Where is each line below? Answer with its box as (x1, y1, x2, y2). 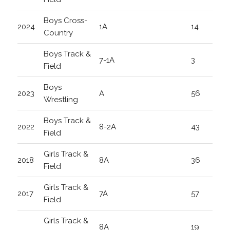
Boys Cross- (43, 16, 87, 26)
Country (43, 28, 73, 38)
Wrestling (43, 95, 78, 105)
